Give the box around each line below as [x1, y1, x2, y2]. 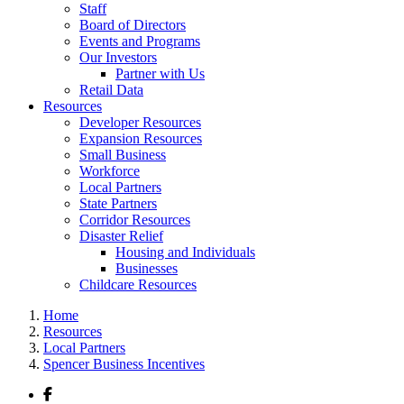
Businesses [115, 261, 178, 276]
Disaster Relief [79, 228, 163, 243]
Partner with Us [115, 66, 205, 81]
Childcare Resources [79, 277, 197, 292]
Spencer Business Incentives [43, 356, 205, 372]
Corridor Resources [79, 212, 190, 227]
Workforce [79, 163, 140, 179]
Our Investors [79, 50, 157, 65]
